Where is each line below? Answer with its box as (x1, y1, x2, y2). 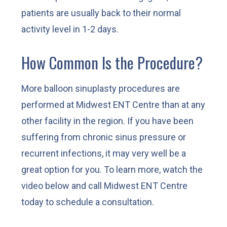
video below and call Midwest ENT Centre (21, 180, 188, 191)
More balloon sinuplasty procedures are (21, 83, 180, 94)
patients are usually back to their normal (21, 7, 181, 18)
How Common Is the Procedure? (21, 51, 203, 74)
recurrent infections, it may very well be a (21, 147, 186, 159)
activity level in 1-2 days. (21, 23, 121, 34)
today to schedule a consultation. (21, 196, 155, 207)
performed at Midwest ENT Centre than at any (21, 99, 206, 110)
